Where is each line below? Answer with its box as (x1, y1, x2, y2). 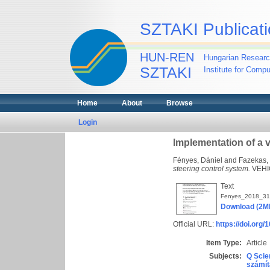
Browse (166, 99, 193, 107)
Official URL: (173, 220, 216, 228)
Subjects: (209, 252, 242, 260)
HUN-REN (139, 51, 194, 64)
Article (246, 239, 267, 247)
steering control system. (173, 165, 250, 173)
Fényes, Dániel (173, 156, 222, 165)
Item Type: (206, 239, 242, 247)
